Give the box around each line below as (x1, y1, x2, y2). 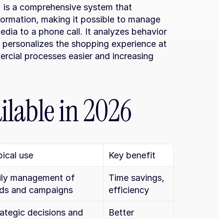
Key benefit (109, 150, 155, 160)
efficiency (109, 185, 149, 195)
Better (109, 207, 134, 218)
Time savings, (109, 173, 164, 183)
